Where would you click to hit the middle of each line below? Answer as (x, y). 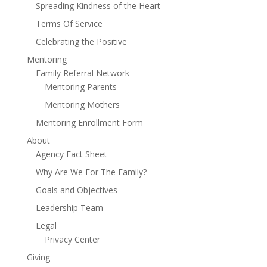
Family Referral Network (82, 73)
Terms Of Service (69, 24)
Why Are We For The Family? (91, 172)
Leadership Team (69, 208)
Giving (38, 257)
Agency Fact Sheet (71, 154)
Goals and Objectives (76, 190)
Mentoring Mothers (82, 105)
